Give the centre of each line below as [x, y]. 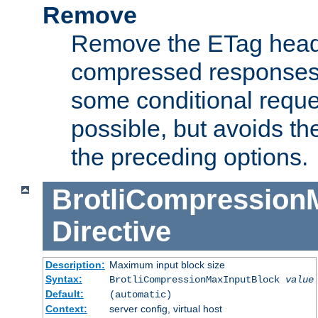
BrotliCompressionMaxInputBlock [197, 279]
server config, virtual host [165, 308]
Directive [111, 232]
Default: [64, 294]
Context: [66, 308]
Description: [75, 264]
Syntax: [64, 279]
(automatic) [140, 294]
